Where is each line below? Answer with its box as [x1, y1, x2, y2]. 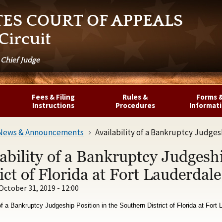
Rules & [122, 92, 148, 102]
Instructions [32, 101, 75, 110]
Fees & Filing [32, 92, 75, 102]
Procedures [115, 101, 155, 110]
